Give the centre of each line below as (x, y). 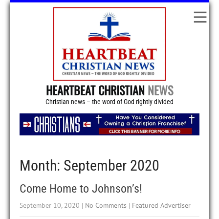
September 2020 (111, 166)
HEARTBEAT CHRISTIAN (97, 90)
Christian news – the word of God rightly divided (109, 102)
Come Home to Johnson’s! (81, 189)
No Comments (106, 206)
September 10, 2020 (50, 206)
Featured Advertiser (161, 206)
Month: (42, 166)
